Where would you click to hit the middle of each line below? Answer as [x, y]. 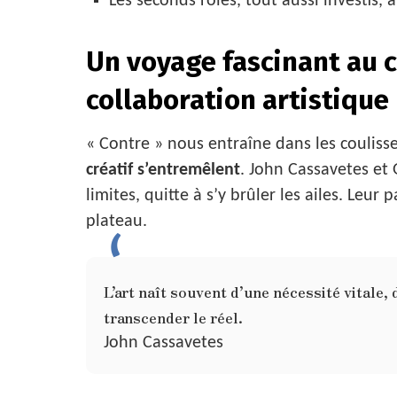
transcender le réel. [173, 318]
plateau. [117, 222]
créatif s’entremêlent [163, 171]
